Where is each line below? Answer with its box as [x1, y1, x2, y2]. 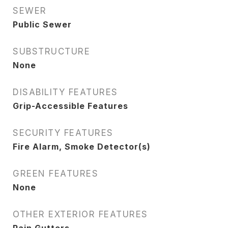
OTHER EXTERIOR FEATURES [13, 209, 148, 219]
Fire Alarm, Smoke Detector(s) [13, 141, 151, 152]
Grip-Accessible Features [13, 101, 128, 111]
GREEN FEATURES [13, 168, 98, 179]
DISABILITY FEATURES [13, 87, 118, 97]
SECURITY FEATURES [13, 128, 113, 138]
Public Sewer [13, 19, 72, 30]
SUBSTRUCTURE [13, 46, 90, 56]
